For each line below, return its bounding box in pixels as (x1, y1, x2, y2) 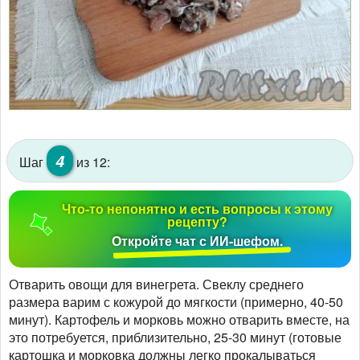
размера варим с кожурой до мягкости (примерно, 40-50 (9, 292, 343, 311)
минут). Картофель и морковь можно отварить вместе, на (9, 309, 350, 329)
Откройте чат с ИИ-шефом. (112, 231, 284, 250)
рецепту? (167, 211, 228, 231)
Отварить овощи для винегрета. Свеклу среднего (9, 274, 304, 293)
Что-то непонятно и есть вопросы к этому (62, 198, 333, 218)
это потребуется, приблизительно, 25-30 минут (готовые (9, 327, 342, 346)
